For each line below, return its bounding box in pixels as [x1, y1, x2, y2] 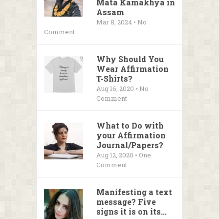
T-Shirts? [96, 73, 132, 84]
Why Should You [96, 54, 164, 64]
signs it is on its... [96, 206, 167, 217]
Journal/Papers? [96, 140, 163, 150]
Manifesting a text [96, 187, 172, 197]
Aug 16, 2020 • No [96, 84, 149, 93]
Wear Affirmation [96, 64, 169, 74]
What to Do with [96, 120, 164, 131]
